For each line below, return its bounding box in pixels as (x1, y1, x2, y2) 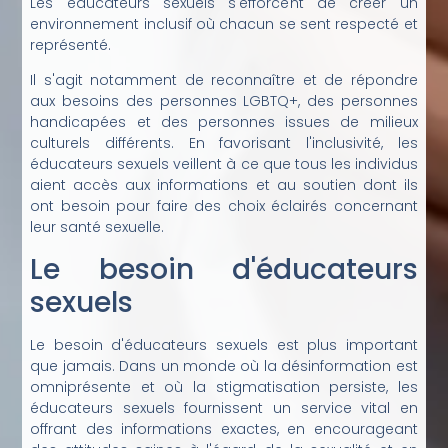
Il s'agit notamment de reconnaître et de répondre (30, 70, 418, 91)
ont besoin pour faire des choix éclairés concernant (30, 196, 418, 217)
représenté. (30, 34, 112, 55)
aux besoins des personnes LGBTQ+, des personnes (30, 91, 418, 112)
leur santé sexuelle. (30, 217, 165, 238)
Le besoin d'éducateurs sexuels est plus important (30, 334, 418, 355)
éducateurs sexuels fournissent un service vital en (30, 397, 418, 418)
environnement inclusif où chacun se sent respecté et (30, 13, 418, 34)
